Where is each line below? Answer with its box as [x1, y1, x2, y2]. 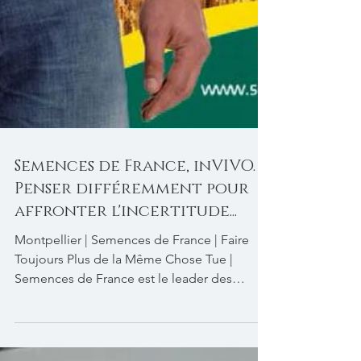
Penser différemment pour [15, 275, 249, 296]
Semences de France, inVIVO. [15, 252, 255, 273]
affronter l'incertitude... [15, 297, 237, 318]
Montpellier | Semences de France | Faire [15, 329, 249, 344]
